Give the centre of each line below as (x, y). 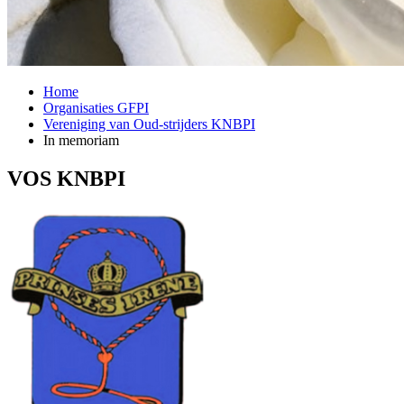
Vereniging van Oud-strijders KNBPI (149, 124)
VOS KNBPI (66, 178)
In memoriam (81, 140)
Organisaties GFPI (96, 107)
